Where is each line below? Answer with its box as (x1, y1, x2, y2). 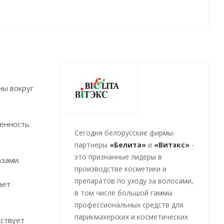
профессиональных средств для (74, 200, 183, 209)
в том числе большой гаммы (74, 188, 172, 197)
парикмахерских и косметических (74, 212, 188, 221)
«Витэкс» (153, 140, 189, 149)
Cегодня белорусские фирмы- (74, 128, 175, 137)
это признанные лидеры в (74, 152, 162, 161)
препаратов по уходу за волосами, (74, 176, 193, 185)
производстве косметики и (74, 164, 166, 173)
